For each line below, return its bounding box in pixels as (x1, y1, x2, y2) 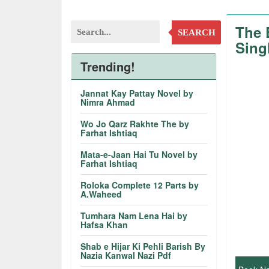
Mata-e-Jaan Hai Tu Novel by (80, 148, 198, 160)
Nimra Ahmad (80, 96, 136, 108)
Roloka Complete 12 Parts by (80, 179, 199, 191)
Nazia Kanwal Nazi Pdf (80, 249, 172, 261)
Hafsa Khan (80, 219, 128, 231)
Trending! (80, 58, 136, 75)
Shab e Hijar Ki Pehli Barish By (80, 240, 206, 252)
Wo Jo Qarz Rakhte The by (80, 118, 190, 130)
